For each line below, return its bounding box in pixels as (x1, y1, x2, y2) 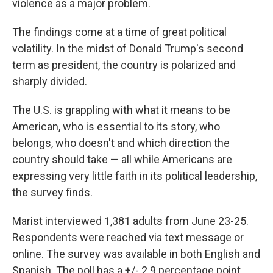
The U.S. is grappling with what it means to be (12, 104, 230, 116)
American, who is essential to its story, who (12, 120, 220, 133)
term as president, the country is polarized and (12, 58, 236, 71)
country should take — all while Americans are (12, 153, 232, 166)
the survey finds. (12, 186, 93, 199)
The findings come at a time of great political (12, 26, 227, 38)
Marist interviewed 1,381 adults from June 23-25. (12, 214, 249, 227)
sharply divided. (12, 75, 87, 88)
